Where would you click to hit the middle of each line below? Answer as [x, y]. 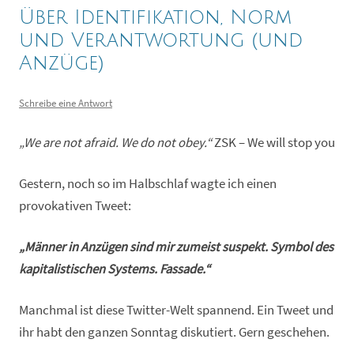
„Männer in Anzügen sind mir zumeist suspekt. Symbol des [176, 247]
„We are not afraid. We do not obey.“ [115, 142]
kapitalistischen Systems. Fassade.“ [115, 269]
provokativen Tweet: [75, 205]
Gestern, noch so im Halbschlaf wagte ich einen [148, 183]
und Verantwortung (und [161, 40]
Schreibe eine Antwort [66, 103]
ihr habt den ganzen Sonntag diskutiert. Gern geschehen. [174, 332]
